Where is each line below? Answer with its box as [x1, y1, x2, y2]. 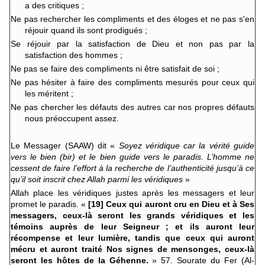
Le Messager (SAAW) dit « [11, 140, 119, 150]
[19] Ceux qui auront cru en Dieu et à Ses [86, 199, 255, 209]
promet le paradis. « [11, 199, 86, 209]
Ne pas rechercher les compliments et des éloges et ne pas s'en [11, 14, 254, 24]
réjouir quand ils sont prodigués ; [25, 25, 147, 35]
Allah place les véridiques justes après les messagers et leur [11, 188, 254, 198]
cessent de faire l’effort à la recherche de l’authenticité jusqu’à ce [11, 163, 254, 173]
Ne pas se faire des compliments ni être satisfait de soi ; [11, 63, 219, 73]
